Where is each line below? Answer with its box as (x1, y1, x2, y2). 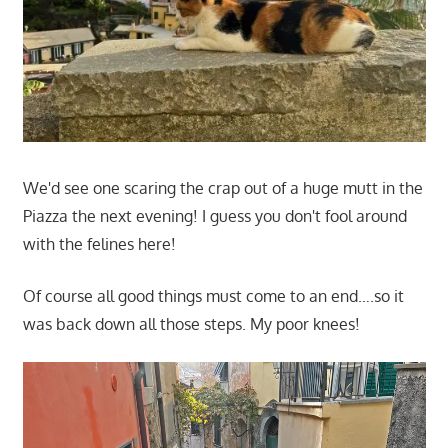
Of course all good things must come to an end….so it (22, 286, 404, 307)
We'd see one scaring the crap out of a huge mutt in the (22, 178, 423, 199)
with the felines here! (22, 234, 176, 255)
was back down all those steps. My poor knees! (22, 314, 360, 335)
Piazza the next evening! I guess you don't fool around (22, 206, 407, 227)
